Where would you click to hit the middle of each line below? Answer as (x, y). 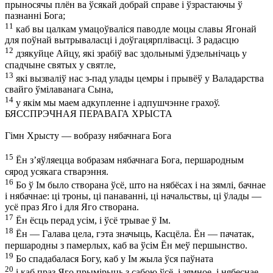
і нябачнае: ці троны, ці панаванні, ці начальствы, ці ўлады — (133, 196)
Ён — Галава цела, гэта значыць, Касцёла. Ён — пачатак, (134, 234)
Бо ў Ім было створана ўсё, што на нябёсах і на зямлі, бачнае (140, 185)
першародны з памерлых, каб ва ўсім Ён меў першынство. (126, 245)
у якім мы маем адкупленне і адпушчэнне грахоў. (117, 103)
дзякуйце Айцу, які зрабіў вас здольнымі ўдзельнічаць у (130, 54)
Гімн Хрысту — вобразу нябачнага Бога (88, 136)
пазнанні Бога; (35, 15)
